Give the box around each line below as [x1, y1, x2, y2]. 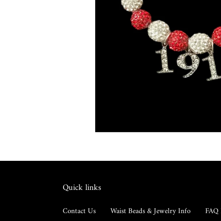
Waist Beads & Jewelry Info [110, 204, 190, 218]
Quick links [63, 181, 101, 196]
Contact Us [63, 204, 96, 218]
